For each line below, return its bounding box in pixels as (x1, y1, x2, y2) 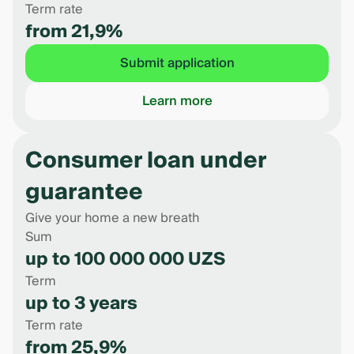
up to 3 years (25, 288, 137, 318)
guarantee (25, 173, 143, 212)
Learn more (141, 90, 213, 112)
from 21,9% (25, 17, 122, 47)
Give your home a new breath (25, 207, 199, 229)
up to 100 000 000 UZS (25, 244, 225, 274)
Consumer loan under (25, 141, 266, 180)
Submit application (119, 52, 235, 74)
